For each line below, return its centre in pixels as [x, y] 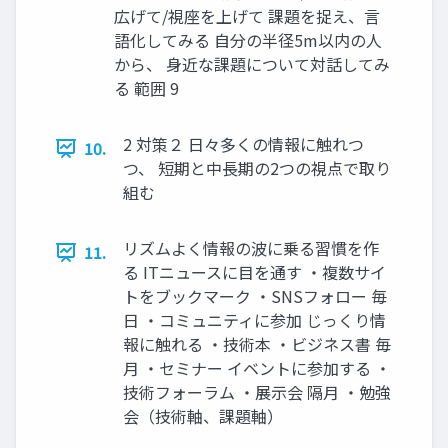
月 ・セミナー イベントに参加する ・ [257, 368]
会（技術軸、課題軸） [203, 416]
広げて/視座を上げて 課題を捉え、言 [247, 16]
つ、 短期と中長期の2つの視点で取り [257, 168]
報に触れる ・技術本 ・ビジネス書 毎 [257, 344]
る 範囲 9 [146, 88]
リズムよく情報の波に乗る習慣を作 [251, 248]
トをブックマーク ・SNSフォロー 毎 [255, 296]
